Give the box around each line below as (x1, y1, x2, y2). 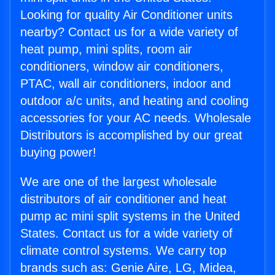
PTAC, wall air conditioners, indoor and (20, 77, 231, 91)
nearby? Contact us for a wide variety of (20, 25, 238, 39)
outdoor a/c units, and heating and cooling (20, 94, 249, 108)
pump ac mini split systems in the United (20, 209, 240, 223)
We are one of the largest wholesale (20, 175, 217, 189)
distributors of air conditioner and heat (20, 192, 227, 206)
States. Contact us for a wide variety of (20, 227, 233, 241)
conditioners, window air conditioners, (20, 60, 223, 74)
